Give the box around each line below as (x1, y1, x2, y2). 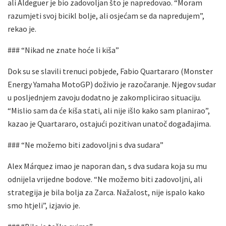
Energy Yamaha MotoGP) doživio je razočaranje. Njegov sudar (8, 79, 216, 89)
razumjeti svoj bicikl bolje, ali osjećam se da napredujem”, (8, 10, 204, 21)
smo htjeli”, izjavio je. (8, 200, 80, 210)
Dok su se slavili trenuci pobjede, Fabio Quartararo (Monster (8, 66, 213, 76)
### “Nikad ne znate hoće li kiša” (8, 44, 119, 55)
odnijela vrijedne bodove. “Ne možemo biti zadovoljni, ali (8, 174, 202, 184)
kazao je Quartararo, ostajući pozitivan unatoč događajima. (8, 118, 211, 129)
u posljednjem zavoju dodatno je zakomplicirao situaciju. (8, 92, 201, 102)
